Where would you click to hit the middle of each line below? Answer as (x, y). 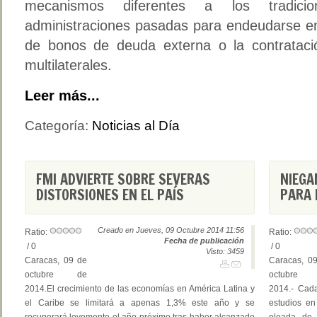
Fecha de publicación (204, 241)
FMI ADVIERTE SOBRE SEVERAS (123, 179)
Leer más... (62, 96)
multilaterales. (68, 65)
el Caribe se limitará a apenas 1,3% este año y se (140, 303)
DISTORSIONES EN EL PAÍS (110, 195)
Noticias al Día (136, 126)
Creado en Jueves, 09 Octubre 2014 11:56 (171, 230)
